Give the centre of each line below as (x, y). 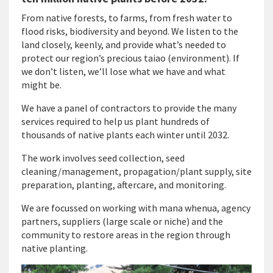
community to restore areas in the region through (126, 235)
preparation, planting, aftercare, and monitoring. (125, 185)
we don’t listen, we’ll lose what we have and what (123, 71)
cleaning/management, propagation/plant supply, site (136, 171)
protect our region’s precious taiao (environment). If (130, 58)
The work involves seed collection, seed (103, 158)
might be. (42, 85)
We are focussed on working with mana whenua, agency (136, 208)
